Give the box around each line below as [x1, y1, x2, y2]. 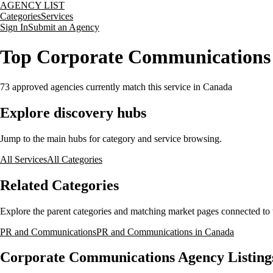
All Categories [47, 154, 102, 165]
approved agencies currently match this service [10, 81, 191, 92]
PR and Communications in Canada [96, 226, 234, 237]
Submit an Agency [28, 22, 99, 32]
